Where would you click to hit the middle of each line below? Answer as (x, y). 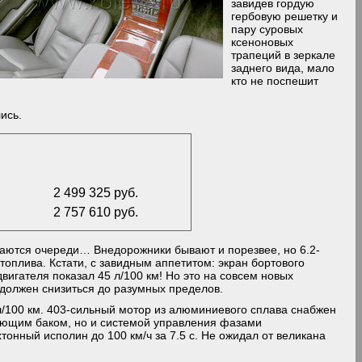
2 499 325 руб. (96, 192)
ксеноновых (263, 42)
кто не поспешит (275, 81)
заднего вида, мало (283, 68)
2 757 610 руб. (96, 212)
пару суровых (267, 29)
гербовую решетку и (285, 16)
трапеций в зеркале (284, 55)
